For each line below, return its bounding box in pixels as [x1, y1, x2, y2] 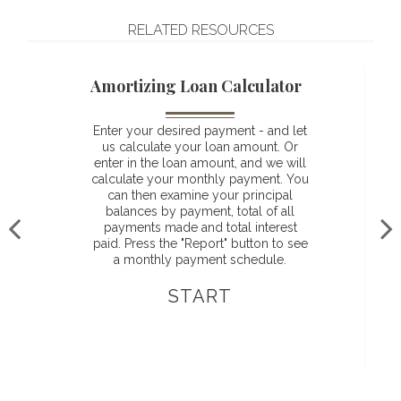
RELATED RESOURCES [127, 21, 274, 38]
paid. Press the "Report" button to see [92, 236, 308, 251]
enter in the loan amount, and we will [94, 156, 306, 170]
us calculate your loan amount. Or [102, 140, 298, 154]
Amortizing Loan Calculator [90, 75, 302, 97]
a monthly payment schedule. [114, 252, 286, 267]
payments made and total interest [103, 220, 297, 235]
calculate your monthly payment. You [91, 172, 309, 186]
